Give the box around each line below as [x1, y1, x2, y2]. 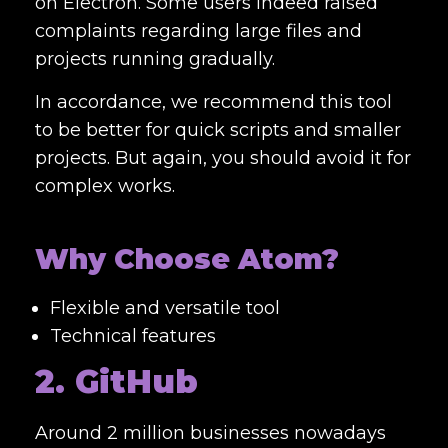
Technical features [50, 324, 216, 347]
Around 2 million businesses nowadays [35, 421, 386, 444]
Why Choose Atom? [35, 241, 339, 276]
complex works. [35, 174, 175, 197]
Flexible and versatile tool [50, 296, 280, 319]
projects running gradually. [35, 47, 280, 70]
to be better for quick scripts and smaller [35, 118, 401, 141]
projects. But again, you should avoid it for [35, 146, 411, 169]
